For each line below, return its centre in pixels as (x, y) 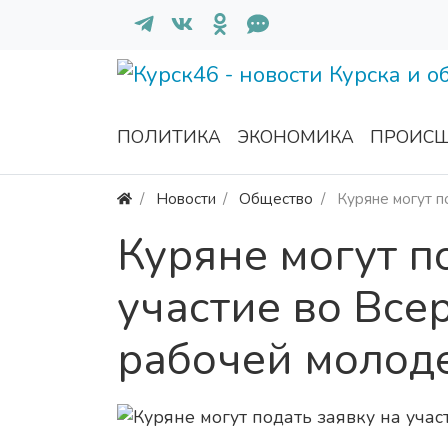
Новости (185, 199)
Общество (276, 199)
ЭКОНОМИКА (295, 137)
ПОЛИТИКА (169, 137)
